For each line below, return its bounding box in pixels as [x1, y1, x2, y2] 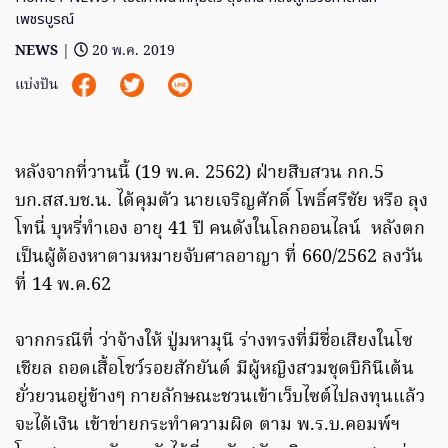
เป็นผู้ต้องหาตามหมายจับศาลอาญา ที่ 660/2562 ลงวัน [15, 243, 423, 272]
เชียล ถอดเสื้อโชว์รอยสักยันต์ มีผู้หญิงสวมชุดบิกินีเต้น [15, 355, 414, 384]
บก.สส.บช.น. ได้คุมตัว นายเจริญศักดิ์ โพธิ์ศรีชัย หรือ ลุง [15, 187, 428, 216]
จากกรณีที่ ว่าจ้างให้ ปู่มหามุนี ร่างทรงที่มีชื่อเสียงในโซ [15, 327, 413, 356]
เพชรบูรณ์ [15, 9, 74, 30]
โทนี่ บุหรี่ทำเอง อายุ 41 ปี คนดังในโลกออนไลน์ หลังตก [15, 215, 425, 244]
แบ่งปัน [15, 73, 62, 97]
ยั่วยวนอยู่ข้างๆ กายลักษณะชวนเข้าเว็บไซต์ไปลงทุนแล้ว [15, 383, 425, 412]
